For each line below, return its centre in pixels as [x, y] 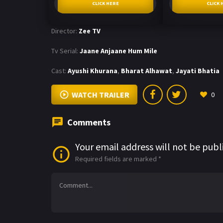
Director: [64, 31]
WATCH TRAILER [100, 94]
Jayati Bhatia [198, 70]
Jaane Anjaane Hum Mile [118, 51]
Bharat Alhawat [147, 70]
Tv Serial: [65, 51]
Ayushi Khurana [93, 70]
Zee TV [90, 31]
